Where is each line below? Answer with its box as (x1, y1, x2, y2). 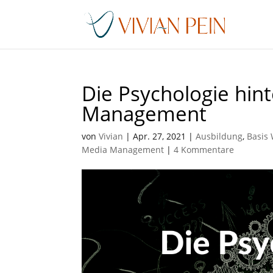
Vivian (99, 130, 124, 142)
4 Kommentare (174, 144, 235, 155)
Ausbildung (196, 130, 243, 142)
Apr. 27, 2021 (133, 130, 186, 142)
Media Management (82, 144, 165, 155)
